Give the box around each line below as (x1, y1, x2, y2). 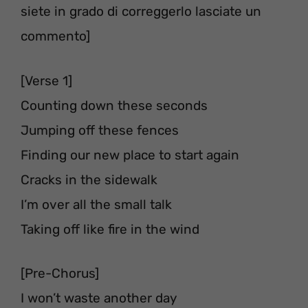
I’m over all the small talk (21, 196, 172, 212)
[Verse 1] (21, 72, 72, 89)
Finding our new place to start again (21, 146, 239, 163)
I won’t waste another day (21, 290, 177, 306)
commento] (21, 28, 90, 44)
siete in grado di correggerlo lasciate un (21, 3, 261, 19)
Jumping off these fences (21, 122, 179, 138)
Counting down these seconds (21, 97, 208, 113)
